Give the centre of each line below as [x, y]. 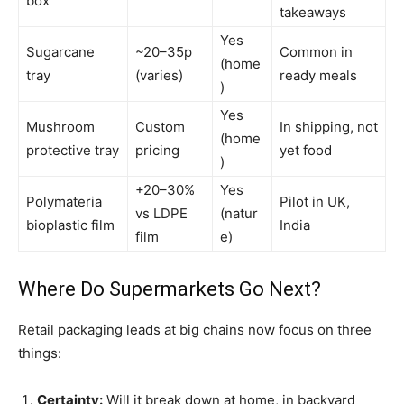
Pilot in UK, [315, 202]
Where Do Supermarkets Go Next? [170, 289]
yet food [306, 151]
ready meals [318, 76]
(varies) [159, 76]
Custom [160, 127]
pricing [157, 151]
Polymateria [64, 202]
